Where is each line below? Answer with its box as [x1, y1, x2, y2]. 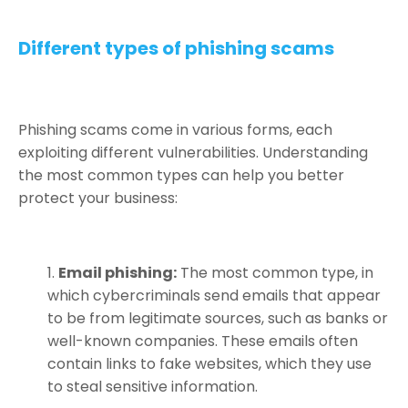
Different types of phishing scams [18, 35, 334, 61]
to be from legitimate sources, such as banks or [47, 307, 388, 329]
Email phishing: [58, 261, 177, 283]
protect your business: [18, 187, 178, 209]
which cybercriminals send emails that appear [47, 284, 381, 306]
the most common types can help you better [18, 164, 344, 186]
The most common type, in [177, 261, 373, 283]
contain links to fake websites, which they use [47, 352, 372, 374]
